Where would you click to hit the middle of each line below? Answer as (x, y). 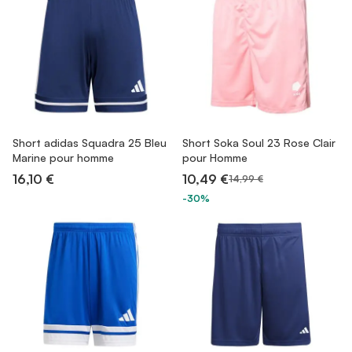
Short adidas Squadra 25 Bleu (90, 143)
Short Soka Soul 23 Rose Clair (259, 143)
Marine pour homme (63, 158)
